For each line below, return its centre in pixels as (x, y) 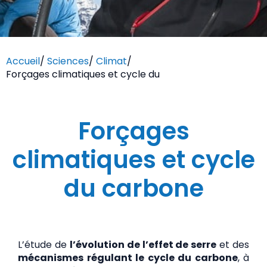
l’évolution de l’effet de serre (143, 244)
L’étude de (44, 244)
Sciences (68, 61)
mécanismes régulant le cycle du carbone (128, 257)
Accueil (23, 61)
